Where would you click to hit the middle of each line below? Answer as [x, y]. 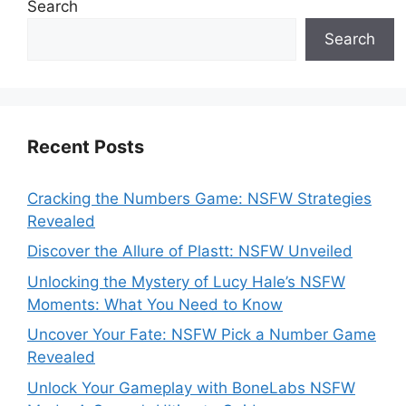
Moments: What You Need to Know [155, 304]
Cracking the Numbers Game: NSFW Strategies [199, 198]
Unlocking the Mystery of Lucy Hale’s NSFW [186, 281]
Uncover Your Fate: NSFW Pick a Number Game [202, 335]
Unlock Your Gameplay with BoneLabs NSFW [191, 387]
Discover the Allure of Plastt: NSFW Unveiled [190, 251]
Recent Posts [86, 146]
